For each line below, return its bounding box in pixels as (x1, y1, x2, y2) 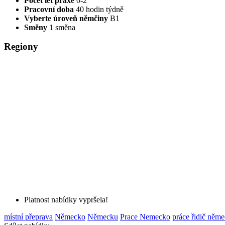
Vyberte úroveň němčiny (24, 14, 110, 23)
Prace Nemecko (120, 212, 170, 221)
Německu (87, 212, 118, 221)
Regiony (4, 41, 38, 52)
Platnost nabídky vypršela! (24, 195, 108, 204)
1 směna (49, 23, 75, 32)
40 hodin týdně (76, 5, 124, 14)
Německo (55, 212, 85, 221)
